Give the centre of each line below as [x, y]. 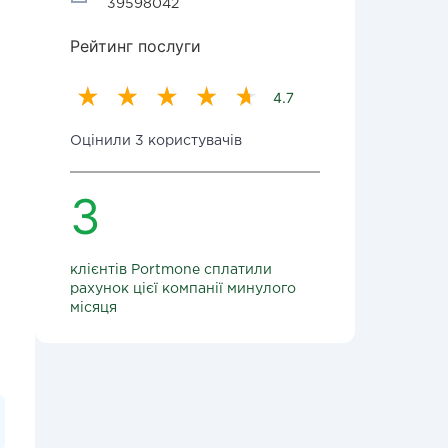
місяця [93, 308]
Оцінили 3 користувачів [156, 141]
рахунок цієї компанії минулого [183, 289]
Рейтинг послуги [135, 46]
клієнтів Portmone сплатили [171, 270]
